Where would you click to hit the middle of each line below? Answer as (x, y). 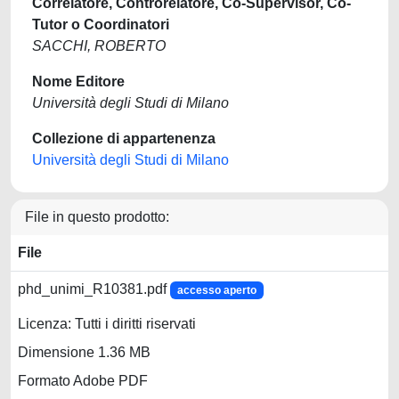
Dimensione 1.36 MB (84, 353)
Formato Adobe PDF (83, 381)
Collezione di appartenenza (124, 138)
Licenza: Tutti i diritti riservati (107, 324)
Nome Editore (78, 81)
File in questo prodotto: (97, 217)
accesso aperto (216, 290)
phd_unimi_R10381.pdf (94, 289)
